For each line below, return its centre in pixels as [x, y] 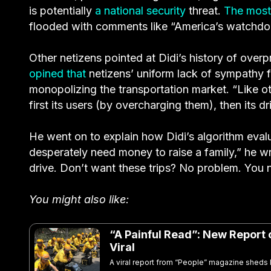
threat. [205, 11]
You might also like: [79, 200]
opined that [57, 74]
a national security [140, 11]
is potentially [62, 11]
